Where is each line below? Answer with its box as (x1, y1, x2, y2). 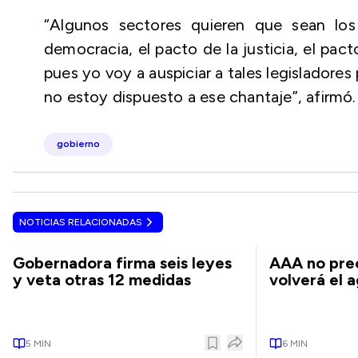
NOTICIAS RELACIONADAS (19, 217, 142, 228)
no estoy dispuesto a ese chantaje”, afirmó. (44, 87, 356, 106)
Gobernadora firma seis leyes (13, 253, 232, 272)
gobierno (57, 138, 100, 149)
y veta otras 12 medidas (13, 270, 191, 289)
